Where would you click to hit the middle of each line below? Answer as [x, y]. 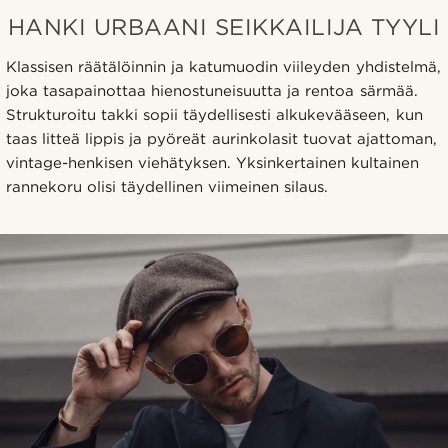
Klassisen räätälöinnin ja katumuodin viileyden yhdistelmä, [223, 66]
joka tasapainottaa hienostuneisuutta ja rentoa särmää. [212, 90]
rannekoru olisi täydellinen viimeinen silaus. [167, 186]
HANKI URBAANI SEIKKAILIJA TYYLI [224, 26]
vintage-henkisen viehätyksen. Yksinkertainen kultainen [213, 162]
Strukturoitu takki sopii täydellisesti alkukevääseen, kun [214, 114]
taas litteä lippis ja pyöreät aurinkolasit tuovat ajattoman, [221, 138]
